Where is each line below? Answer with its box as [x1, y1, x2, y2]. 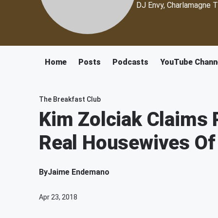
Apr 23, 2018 [39, 193, 77, 201]
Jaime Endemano [48, 167, 109, 177]
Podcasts [112, 57, 148, 67]
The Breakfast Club [39, 95, 101, 103]
